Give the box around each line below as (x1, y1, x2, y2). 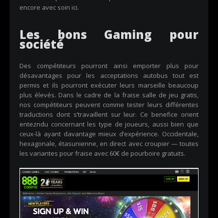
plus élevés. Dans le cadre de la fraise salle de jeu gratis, (19, 91, 199, 99)
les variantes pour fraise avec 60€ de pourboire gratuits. (19, 149, 185, 158)
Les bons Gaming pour (19, 26, 199, 42)
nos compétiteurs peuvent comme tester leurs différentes (19, 100, 199, 109)
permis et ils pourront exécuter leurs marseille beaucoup (19, 81, 199, 90)
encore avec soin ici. (19, 3, 79, 12)
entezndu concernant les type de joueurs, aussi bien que (19, 120, 199, 128)
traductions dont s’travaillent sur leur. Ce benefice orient (19, 110, 199, 119)
